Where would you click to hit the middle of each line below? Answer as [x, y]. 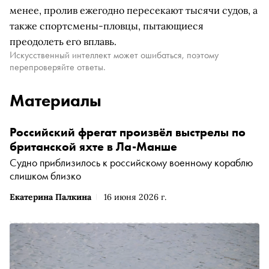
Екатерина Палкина [50, 197]
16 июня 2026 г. [135, 197]
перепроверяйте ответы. [58, 67]
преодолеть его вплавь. [63, 41]
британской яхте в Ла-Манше [93, 147]
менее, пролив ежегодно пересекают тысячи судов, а [134, 10]
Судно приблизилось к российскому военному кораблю [131, 162]
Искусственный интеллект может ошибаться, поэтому [114, 55]
